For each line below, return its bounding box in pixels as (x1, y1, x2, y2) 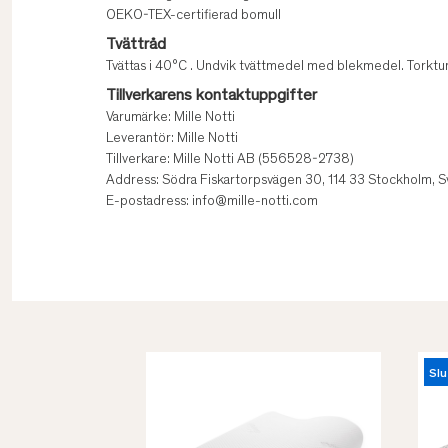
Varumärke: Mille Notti (106, 111, 235, 126)
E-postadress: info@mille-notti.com (106, 195, 318, 210)
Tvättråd (106, 37, 166, 54)
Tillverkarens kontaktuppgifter (106, 88, 317, 105)
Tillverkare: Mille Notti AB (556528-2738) (106, 153, 354, 168)
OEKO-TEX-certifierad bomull (106, 9, 281, 24)
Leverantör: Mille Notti (106, 132, 238, 147)
